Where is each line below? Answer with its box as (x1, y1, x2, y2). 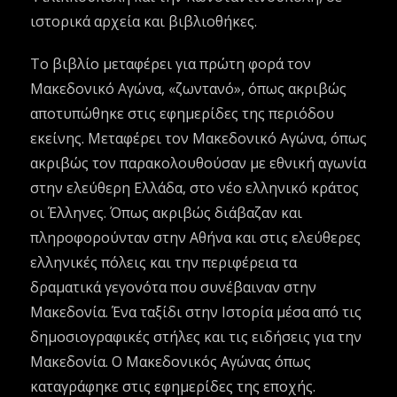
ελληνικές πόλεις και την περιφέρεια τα (30, 253, 298, 273)
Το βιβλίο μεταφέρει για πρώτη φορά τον (30, 54, 312, 74)
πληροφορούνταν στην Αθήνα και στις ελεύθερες (30, 228, 362, 248)
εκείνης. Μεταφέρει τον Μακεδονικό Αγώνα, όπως (30, 128, 368, 149)
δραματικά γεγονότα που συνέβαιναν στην (30, 277, 317, 298)
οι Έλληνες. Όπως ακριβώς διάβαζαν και (30, 203, 303, 223)
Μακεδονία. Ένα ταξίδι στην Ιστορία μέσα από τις (30, 302, 362, 323)
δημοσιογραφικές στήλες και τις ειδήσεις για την (30, 327, 362, 347)
